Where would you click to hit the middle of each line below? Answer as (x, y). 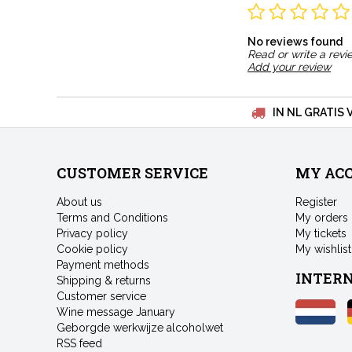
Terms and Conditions (112, 218)
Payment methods (103, 265)
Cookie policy (92, 249)
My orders (321, 218)
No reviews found (295, 42)
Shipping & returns (104, 281)
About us (79, 202)
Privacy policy (92, 234)
